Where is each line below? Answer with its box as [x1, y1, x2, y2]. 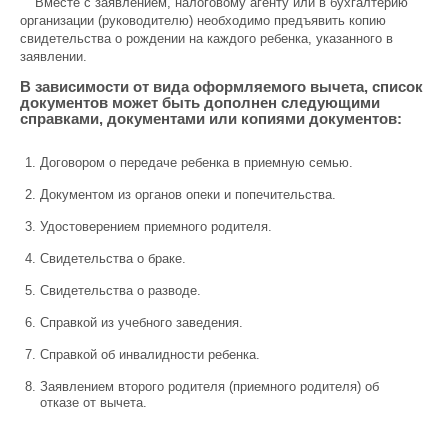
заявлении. [20, 49, 87, 64]
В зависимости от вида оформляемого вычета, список [20, 78, 423, 95]
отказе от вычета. [40, 395, 147, 410]
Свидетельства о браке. [40, 251, 186, 266]
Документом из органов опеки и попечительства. [40, 187, 336, 202]
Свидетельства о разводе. [40, 283, 201, 298]
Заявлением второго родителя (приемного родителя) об [40, 379, 379, 394]
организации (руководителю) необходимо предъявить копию [20, 13, 386, 28]
